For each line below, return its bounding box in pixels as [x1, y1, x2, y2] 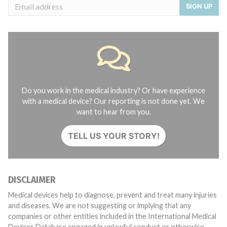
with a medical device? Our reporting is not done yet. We [22, 97, 205, 105]
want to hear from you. [76, 107, 151, 116]
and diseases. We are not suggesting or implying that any [8, 201, 191, 210]
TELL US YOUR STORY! [67, 131, 160, 141]
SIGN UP [186, 2, 212, 10]
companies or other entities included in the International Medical [8, 212, 216, 220]
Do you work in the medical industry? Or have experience [22, 86, 205, 95]
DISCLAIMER [8, 175, 56, 185]
